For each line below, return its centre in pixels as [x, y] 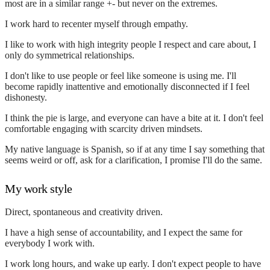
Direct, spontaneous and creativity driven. [84, 212]
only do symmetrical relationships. [70, 55]
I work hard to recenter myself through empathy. [96, 24]
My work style [39, 188]
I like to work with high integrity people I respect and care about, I [130, 44]
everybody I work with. [50, 243]
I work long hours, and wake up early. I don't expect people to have [133, 263]
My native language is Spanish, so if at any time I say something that [135, 149]
